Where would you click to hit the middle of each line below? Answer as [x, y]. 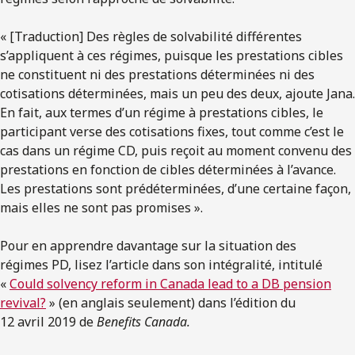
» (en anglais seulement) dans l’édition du [171, 302]
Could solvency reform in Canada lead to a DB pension [170, 283]
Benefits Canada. [143, 321]
